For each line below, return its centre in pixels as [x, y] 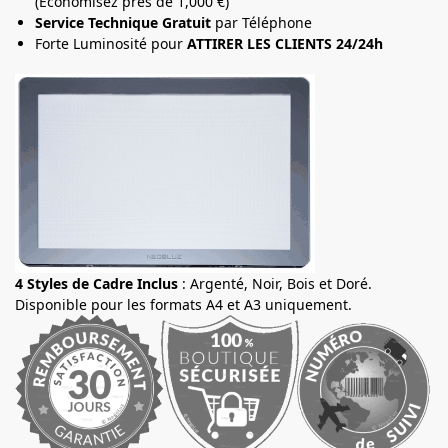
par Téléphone [263, 22]
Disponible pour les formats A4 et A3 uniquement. [183, 304]
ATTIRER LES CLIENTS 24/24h [285, 43]
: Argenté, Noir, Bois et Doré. [275, 283]
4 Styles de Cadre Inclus [96, 283]
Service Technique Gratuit [125, 22]
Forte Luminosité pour [111, 43]
